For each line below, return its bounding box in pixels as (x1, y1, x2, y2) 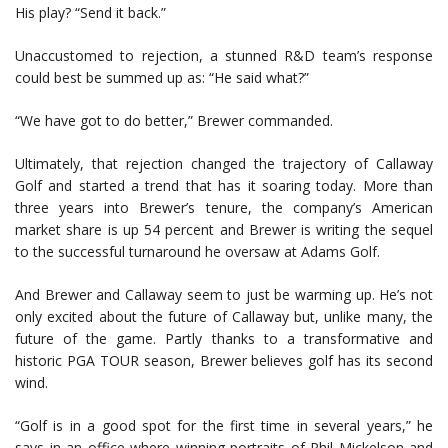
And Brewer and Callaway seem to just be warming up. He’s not (15, 285, 433, 305)
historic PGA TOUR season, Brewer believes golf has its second (15, 351, 433, 371)
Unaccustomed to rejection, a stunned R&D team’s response (15, 46, 433, 66)
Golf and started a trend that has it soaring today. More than (15, 176, 433, 196)
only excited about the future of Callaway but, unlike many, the (15, 307, 433, 327)
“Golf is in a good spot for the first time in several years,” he (15, 416, 433, 436)
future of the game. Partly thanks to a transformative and (15, 329, 433, 349)
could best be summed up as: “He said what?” (15, 68, 309, 88)
